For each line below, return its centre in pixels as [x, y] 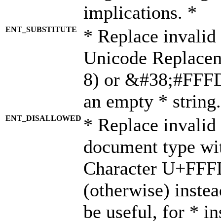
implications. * [140, 12]
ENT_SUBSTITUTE [41, 29]
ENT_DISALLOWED [43, 118]
